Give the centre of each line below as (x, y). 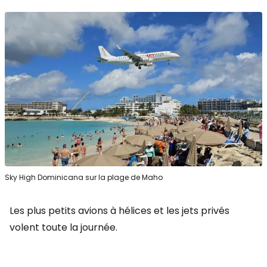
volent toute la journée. (63, 227)
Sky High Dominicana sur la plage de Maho (84, 177)
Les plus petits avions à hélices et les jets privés (119, 210)
